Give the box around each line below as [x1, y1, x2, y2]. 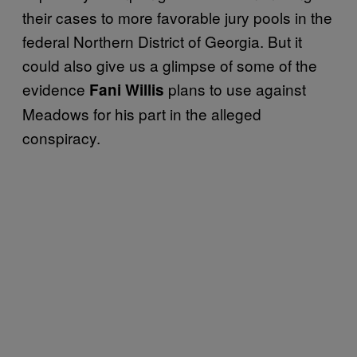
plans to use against [168, 77, 306, 100]
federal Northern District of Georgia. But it [22, 29, 302, 52]
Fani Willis [85, 78, 168, 100]
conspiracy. [22, 126, 104, 148]
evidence [22, 77, 85, 100]
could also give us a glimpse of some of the [22, 53, 317, 76]
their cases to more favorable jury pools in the [22, 6, 332, 28]
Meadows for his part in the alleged [22, 102, 261, 124]
